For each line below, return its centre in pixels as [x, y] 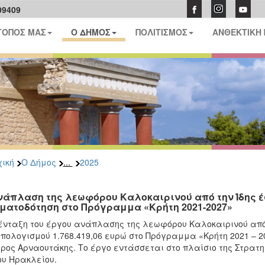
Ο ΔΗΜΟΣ [91, 32]
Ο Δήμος [38, 162]
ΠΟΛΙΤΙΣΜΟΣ [162, 32]
